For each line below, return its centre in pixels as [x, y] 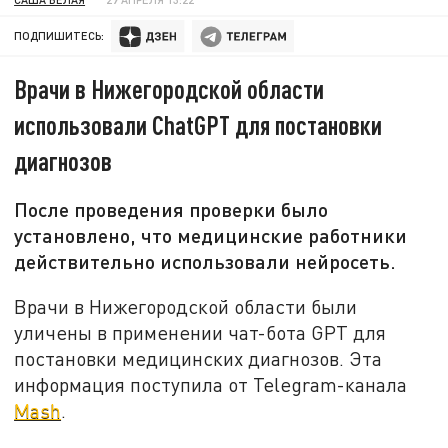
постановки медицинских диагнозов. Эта [198, 358]
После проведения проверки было [171, 209]
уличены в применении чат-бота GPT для [200, 332]
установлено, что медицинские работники [211, 235]
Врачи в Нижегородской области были [186, 306]
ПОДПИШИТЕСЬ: [59, 36]
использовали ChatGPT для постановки [198, 125]
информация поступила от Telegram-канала [211, 384]
